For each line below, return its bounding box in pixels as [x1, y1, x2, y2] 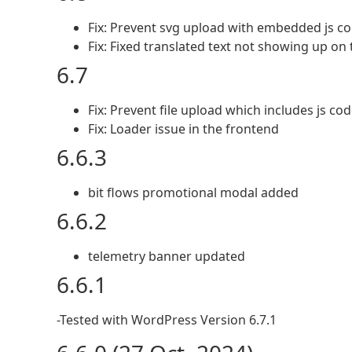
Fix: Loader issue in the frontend [88, 120, 279, 137]
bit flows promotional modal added [88, 184, 299, 201]
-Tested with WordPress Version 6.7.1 [57, 311, 277, 328]
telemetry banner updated [88, 247, 245, 265]
